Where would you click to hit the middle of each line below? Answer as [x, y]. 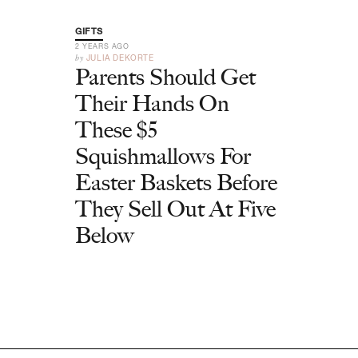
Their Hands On [152, 103]
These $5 [116, 129]
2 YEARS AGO [102, 46]
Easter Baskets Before [176, 182]
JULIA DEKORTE [120, 58]
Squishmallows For [163, 156]
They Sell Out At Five [175, 209]
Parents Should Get [165, 77]
